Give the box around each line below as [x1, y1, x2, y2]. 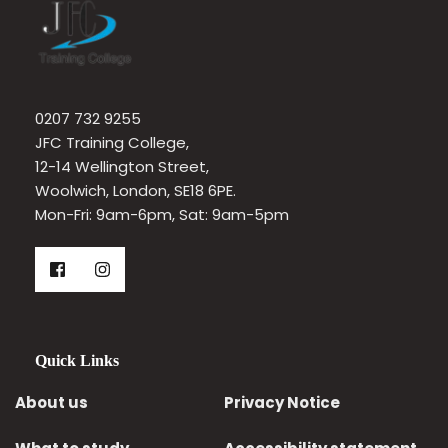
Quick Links [35, 352, 119, 370]
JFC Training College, [35, 132, 193, 154]
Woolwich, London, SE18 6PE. [35, 180, 236, 202]
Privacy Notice [224, 392, 340, 414]
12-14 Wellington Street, [35, 156, 213, 178]
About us [15, 392, 88, 414]
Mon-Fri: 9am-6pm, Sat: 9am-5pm [35, 204, 293, 226]
